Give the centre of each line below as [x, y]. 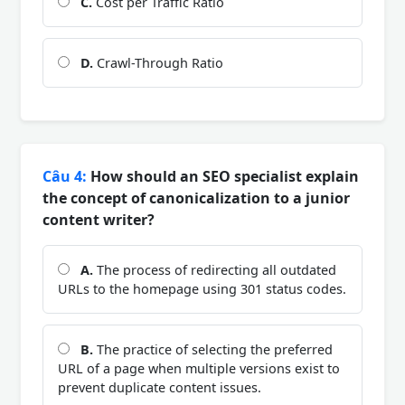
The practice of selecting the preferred [213, 349]
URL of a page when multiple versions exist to [199, 368]
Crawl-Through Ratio [158, 62]
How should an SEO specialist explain [223, 176]
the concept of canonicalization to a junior [196, 198]
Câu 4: [65, 176]
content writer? [99, 219]
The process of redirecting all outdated [215, 269]
